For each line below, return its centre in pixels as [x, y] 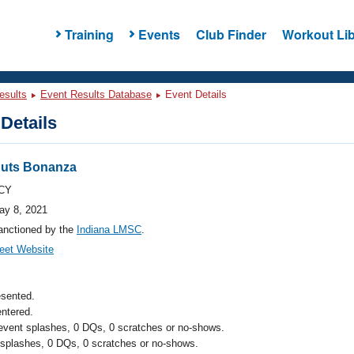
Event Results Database [96, 94]
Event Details [194, 94]
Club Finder [231, 34]
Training [89, 34]
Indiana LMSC [109, 230]
